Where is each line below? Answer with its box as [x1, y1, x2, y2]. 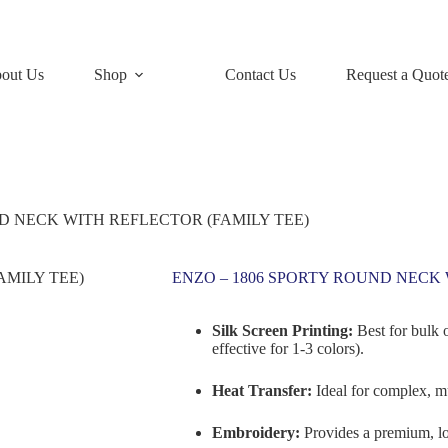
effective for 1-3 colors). [212, 340, 364, 358]
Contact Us [225, 66, 296, 83]
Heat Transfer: [212, 382, 312, 400]
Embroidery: [212, 424, 300, 442]
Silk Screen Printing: [212, 322, 353, 340]
